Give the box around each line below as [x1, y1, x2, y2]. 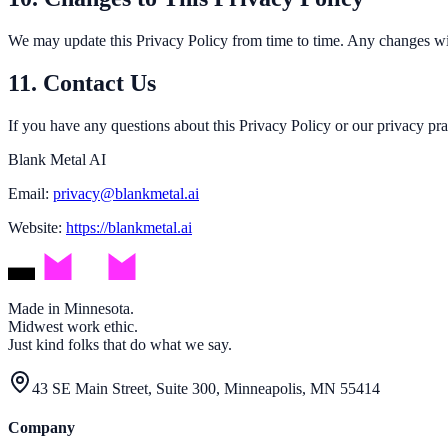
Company [8, 419, 75, 437]
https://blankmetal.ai [66, 218, 192, 236]
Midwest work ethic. [8, 317, 138, 335]
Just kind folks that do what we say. [8, 335, 232, 353]
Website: [8, 218, 66, 236]
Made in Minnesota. [8, 299, 134, 317]
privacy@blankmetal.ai [53, 184, 199, 202]
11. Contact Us [8, 69, 156, 96]
